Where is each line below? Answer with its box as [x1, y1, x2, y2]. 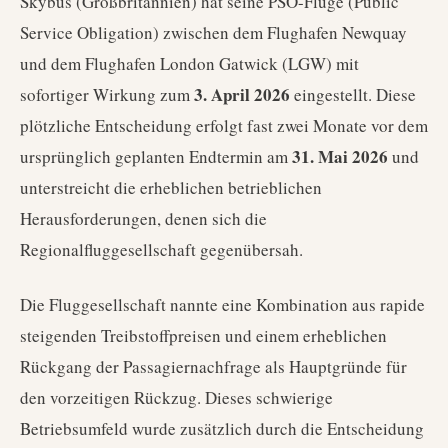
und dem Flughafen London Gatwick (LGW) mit [20, 52, 359, 75]
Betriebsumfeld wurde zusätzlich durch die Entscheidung [20, 417, 424, 440]
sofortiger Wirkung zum [20, 83, 194, 106]
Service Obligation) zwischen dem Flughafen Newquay [20, 21, 407, 44]
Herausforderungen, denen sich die [20, 207, 267, 230]
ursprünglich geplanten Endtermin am [20, 145, 292, 168]
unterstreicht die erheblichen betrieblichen [20, 176, 322, 199]
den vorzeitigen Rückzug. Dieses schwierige [20, 386, 333, 409]
